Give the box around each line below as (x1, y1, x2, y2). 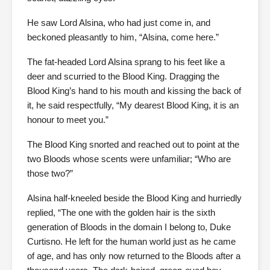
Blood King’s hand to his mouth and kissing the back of (27, 86, 241, 96)
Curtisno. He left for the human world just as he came (27, 236, 236, 246)
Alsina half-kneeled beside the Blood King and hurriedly (27, 193, 242, 203)
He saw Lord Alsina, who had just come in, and (27, 17, 210, 28)
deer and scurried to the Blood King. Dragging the (27, 71, 219, 81)
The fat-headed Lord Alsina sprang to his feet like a (27, 57, 225, 67)
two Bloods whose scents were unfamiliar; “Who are (27, 154, 231, 164)
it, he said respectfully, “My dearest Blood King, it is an (27, 100, 239, 110)
